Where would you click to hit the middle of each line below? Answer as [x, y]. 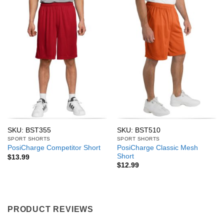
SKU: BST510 [138, 130]
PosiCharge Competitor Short [54, 148]
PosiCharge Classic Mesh [157, 147]
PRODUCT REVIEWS [50, 209]
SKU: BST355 [29, 130]
